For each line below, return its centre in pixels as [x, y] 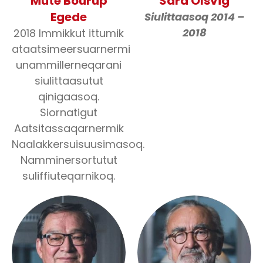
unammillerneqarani [69, 65]
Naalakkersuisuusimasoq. [78, 144]
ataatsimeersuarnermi [71, 49]
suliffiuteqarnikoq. [69, 176]
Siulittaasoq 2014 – [194, 17]
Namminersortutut [69, 160]
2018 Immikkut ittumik [69, 33]
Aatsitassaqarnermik [69, 128]
